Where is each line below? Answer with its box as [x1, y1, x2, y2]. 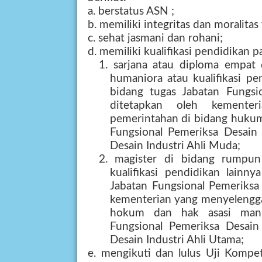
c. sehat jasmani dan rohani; [88, 33, 223, 44]
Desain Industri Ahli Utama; [109, 235, 244, 246]
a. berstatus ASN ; [88, 6, 175, 17]
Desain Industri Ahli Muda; [109, 140, 240, 151]
